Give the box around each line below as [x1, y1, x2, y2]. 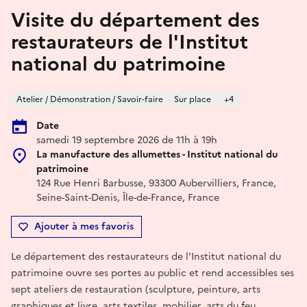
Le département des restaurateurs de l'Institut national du [11, 249, 281, 264]
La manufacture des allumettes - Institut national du [36, 147, 278, 162]
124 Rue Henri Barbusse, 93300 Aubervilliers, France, [36, 175, 276, 191]
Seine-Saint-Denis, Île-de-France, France [36, 190, 219, 205]
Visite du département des [11, 5, 260, 34]
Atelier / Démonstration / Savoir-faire [16, 93, 163, 106]
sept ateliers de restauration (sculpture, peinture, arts [11, 282, 260, 297]
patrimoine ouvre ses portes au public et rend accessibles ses [11, 265, 294, 280]
